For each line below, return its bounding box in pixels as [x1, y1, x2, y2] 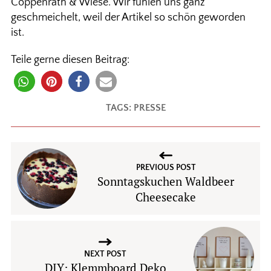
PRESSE [133, 102, 166, 113]
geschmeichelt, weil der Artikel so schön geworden [10, 11, 246, 24]
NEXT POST [84, 249, 126, 259]
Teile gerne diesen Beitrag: [10, 54, 129, 66]
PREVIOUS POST [135, 163, 196, 172]
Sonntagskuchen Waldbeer [97, 174, 234, 189]
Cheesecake [135, 189, 196, 204]
